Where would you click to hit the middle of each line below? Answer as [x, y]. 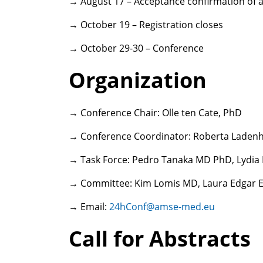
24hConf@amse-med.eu [162, 207]
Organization [138, 80]
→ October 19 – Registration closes [146, 25]
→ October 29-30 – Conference [136, 48]
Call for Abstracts [160, 239]
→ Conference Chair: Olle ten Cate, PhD [155, 113]
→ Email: [89, 207]
